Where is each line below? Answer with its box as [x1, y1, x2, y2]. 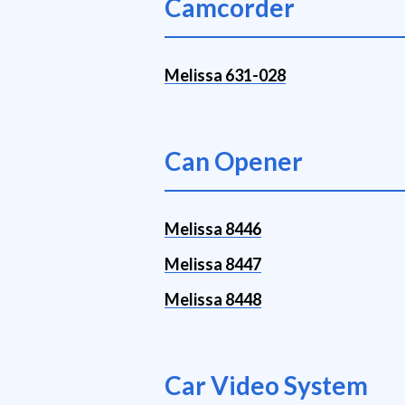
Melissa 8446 [165, 219, 261, 239]
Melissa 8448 [165, 289, 261, 309]
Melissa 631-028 [165, 65, 286, 85]
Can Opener [165, 146, 303, 176]
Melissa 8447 [165, 254, 261, 274]
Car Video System [165, 370, 368, 400]
